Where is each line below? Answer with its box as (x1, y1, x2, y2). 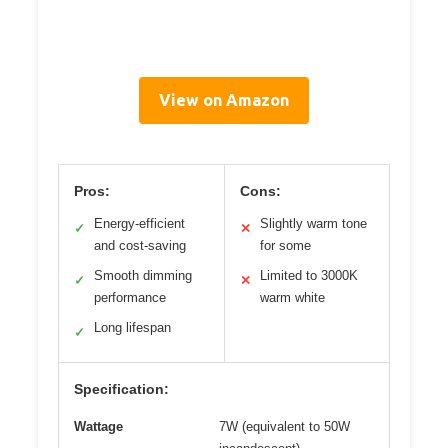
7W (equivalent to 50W (219, 419, 350, 435)
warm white (259, 290, 325, 306)
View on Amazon (159, 91, 289, 110)
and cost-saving (94, 238, 186, 254)
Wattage (74, 419, 123, 435)
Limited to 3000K (259, 268, 358, 284)
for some (259, 238, 311, 254)
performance (94, 290, 166, 306)
